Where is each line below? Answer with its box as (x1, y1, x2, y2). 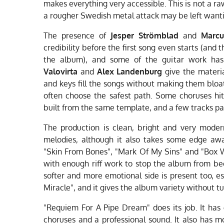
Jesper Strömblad (110, 30, 178, 40)
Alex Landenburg (96, 66, 162, 76)
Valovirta (43, 66, 77, 76)
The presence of (43, 30, 110, 40)
